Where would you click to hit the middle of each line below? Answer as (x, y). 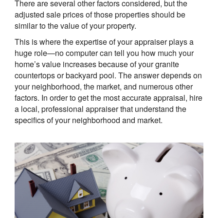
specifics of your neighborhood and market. (89, 120)
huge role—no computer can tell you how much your (104, 53)
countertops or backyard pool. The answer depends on (108, 75)
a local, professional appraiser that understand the (100, 109)
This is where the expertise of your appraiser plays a (104, 41)
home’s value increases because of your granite (97, 64)
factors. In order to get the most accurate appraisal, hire (109, 97)
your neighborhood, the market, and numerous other (104, 86)
